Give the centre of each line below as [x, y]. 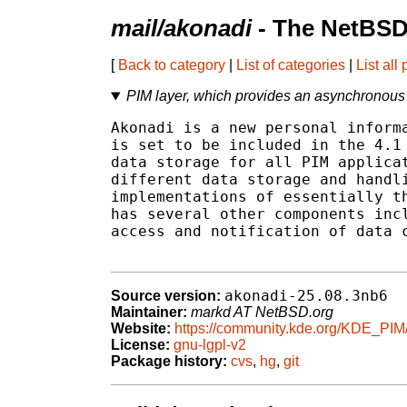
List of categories [291, 65]
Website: [141, 329]
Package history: [169, 362]
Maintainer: [149, 313]
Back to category [172, 65]
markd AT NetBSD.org [262, 313]
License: [140, 345]
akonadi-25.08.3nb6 [306, 296]
